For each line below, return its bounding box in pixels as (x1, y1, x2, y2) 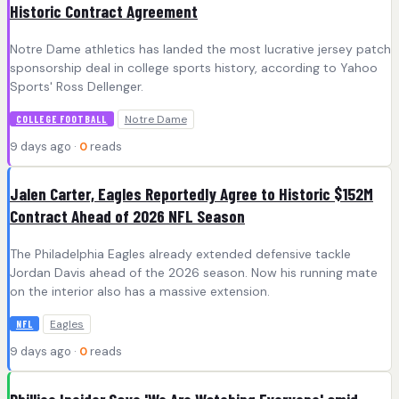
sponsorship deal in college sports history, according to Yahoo (10, 59, 378, 76)
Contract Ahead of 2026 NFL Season (10, 206, 245, 227)
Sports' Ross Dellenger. (10, 77, 143, 94)
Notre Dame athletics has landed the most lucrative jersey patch (10, 40, 391, 57)
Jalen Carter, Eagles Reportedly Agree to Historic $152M (10, 183, 373, 205)
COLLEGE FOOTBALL (16, 112, 108, 125)
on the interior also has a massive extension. (10, 283, 270, 300)
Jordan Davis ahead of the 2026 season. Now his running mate (10, 265, 378, 281)
